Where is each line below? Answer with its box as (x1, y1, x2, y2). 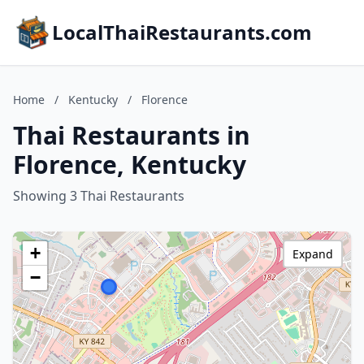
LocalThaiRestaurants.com (52, 19, 312, 45)
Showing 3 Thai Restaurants (13, 187, 184, 205)
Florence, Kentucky (13, 148, 246, 181)
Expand (292, 246, 333, 262)
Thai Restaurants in (13, 119, 250, 152)
